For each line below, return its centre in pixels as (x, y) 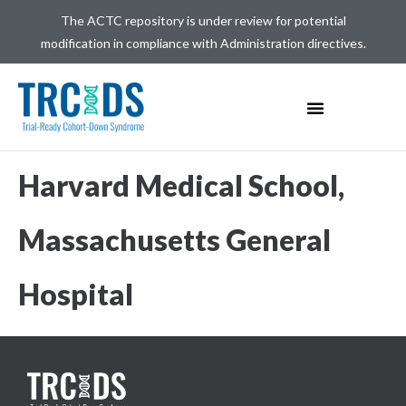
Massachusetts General (174, 240)
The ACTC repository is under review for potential (203, 20)
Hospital (76, 294)
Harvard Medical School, (181, 185)
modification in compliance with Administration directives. (203, 43)
